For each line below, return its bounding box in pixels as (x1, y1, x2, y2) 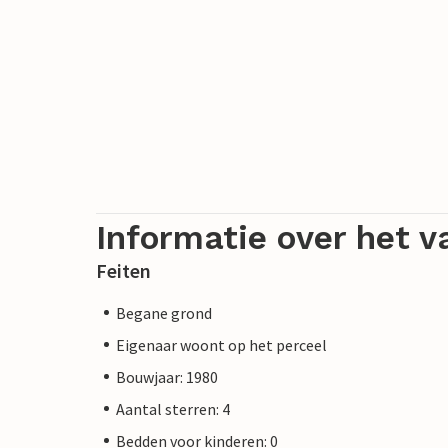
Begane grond (116, 302, 212, 323)
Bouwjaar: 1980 (116, 366, 218, 387)
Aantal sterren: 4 (116, 398, 230, 419)
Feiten (96, 257, 151, 283)
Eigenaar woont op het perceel (116, 334, 327, 355)
